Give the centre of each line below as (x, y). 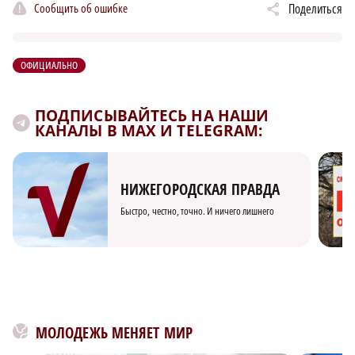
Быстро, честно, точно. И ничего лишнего (198, 210)
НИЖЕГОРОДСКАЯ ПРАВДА (200, 189)
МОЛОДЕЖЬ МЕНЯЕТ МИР (114, 333)
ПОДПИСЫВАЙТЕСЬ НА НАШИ (152, 116)
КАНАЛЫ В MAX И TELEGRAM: (149, 131)
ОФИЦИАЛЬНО (50, 65)
